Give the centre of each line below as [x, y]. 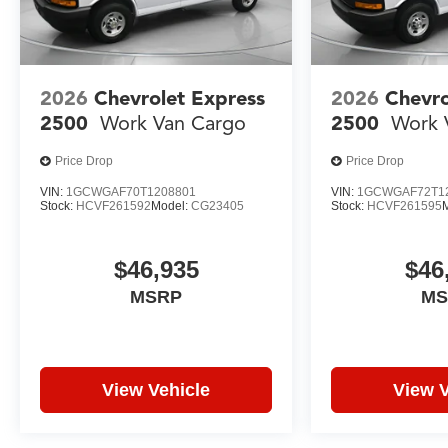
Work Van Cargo [173, 123]
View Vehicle [156, 389]
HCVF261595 [405, 205]
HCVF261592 [113, 205]
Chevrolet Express [179, 98]
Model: [171, 205]
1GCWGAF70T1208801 [131, 191]
